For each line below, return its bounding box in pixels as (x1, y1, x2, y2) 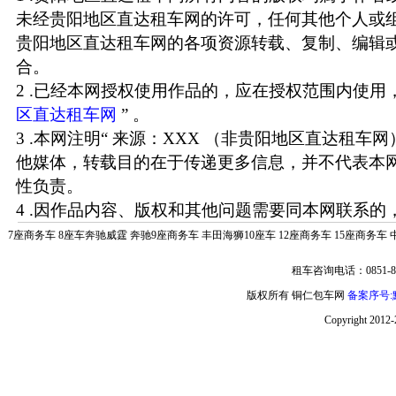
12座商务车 (278, 228, 331, 241)
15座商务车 (333, 228, 387, 241)
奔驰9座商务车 (129, 228, 199, 241)
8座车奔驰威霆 (57, 228, 127, 241)
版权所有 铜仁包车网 (247, 288, 347, 301)
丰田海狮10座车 (201, 228, 276, 241)
